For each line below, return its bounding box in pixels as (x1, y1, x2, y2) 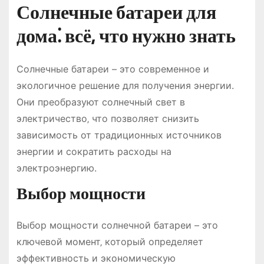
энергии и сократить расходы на (16, 145, 171, 157)
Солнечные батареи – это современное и (16, 62, 209, 75)
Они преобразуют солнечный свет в (16, 95, 185, 108)
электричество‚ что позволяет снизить (16, 112, 199, 124)
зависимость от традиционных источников (16, 128, 222, 141)
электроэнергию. (16, 161, 97, 174)
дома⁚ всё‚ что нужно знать (16, 24, 236, 47)
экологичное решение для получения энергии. (16, 79, 234, 91)
